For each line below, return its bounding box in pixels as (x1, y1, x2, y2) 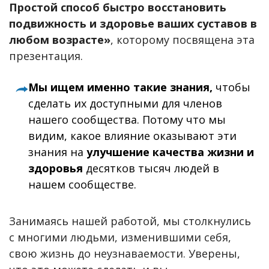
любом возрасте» (9, 32, 110, 47)
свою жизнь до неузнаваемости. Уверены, (9, 246, 240, 261)
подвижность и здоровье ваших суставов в (9, 16, 257, 31)
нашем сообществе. (28, 177, 137, 192)
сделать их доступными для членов (28, 96, 223, 111)
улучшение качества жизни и (86, 145, 255, 160)
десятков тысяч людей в (83, 161, 220, 176)
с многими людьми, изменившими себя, (9, 229, 231, 244)
